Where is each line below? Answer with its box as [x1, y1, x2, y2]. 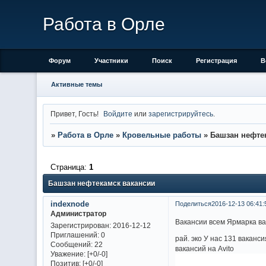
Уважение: [50, 250, 85, 258]
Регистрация [196, 57, 237, 64]
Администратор [50, 209, 106, 217]
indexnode [50, 199, 89, 208]
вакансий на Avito [175, 245, 235, 253]
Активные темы [50, 81, 102, 88]
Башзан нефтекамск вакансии [48, 179, 155, 188]
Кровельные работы [122, 131, 201, 140]
